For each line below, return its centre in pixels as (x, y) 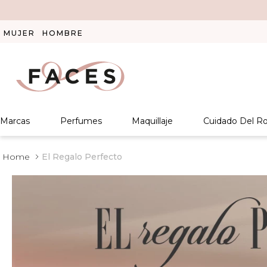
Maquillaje (153, 121)
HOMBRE (63, 33)
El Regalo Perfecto (82, 157)
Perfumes (81, 121)
